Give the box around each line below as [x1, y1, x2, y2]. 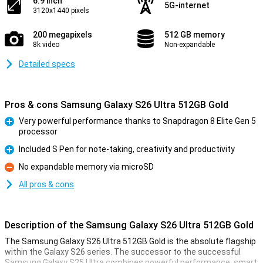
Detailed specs [19, 59, 75, 69]
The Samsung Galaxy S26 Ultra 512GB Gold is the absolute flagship [5, 237, 256, 246]
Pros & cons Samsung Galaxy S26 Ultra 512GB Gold [5, 99, 228, 110]
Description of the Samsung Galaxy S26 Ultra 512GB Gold [5, 220, 254, 231]
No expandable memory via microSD [19, 162, 154, 171]
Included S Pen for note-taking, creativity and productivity [19, 144, 235, 154]
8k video [33, 41, 59, 49]
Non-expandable [164, 41, 215, 49]
